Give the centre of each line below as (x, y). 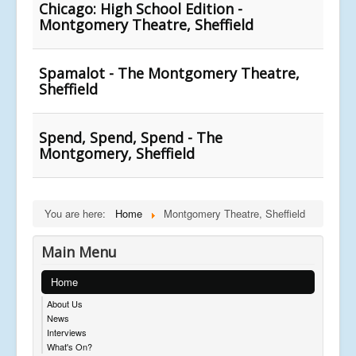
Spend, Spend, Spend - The (131, 137)
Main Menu (79, 252)
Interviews (67, 332)
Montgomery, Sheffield (117, 153)
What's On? (70, 346)
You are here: (78, 213)
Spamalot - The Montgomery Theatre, (169, 73)
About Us (65, 303)
